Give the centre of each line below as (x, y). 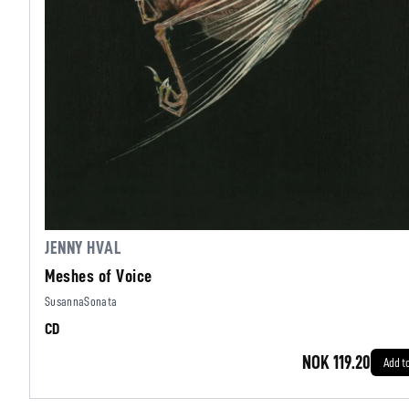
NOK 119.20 (336, 362)
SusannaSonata (81, 301)
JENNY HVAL (83, 247)
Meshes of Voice (99, 276)
